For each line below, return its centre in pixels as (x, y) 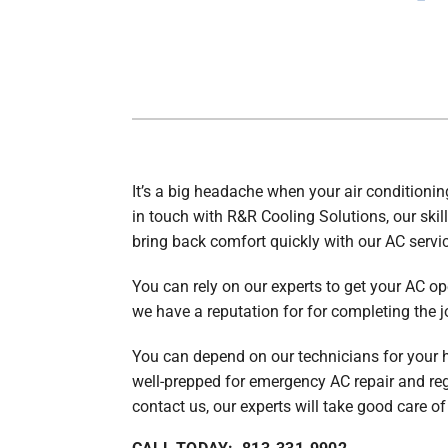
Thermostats (167, 156)
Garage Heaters (176, 80)
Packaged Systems (189, 118)
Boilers (146, 42)
